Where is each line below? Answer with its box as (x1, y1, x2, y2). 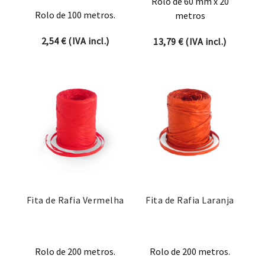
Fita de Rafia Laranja (146, 194, 234, 206)
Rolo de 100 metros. (35, 9, 115, 21)
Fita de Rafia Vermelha (26, 194, 124, 206)
